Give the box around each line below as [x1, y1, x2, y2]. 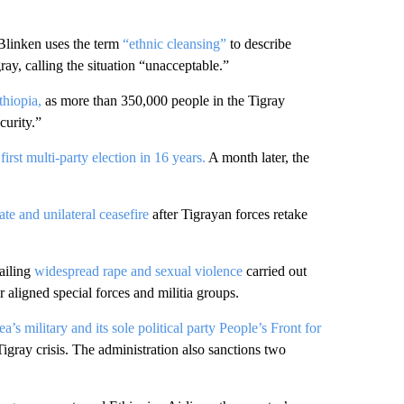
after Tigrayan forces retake [148, 207, 308, 222]
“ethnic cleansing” [122, 36, 226, 51]
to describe [225, 36, 291, 51]
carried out [242, 263, 307, 279]
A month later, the [205, 150, 309, 165]
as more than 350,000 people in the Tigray [41, 93, 285, 108]
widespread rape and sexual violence [33, 263, 243, 279]
